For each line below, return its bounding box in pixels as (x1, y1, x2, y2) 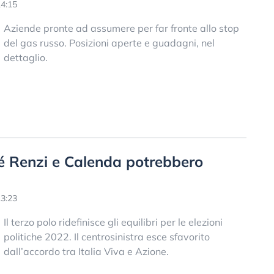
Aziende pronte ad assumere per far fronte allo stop (3, 21, 239, 34)
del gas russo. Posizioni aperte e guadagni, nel (3, 36, 215, 49)
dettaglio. (3, 51, 48, 64)
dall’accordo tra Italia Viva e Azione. (3, 245, 169, 257)
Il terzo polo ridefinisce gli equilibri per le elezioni (3, 215, 223, 228)
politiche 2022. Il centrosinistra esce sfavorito (3, 230, 210, 243)
